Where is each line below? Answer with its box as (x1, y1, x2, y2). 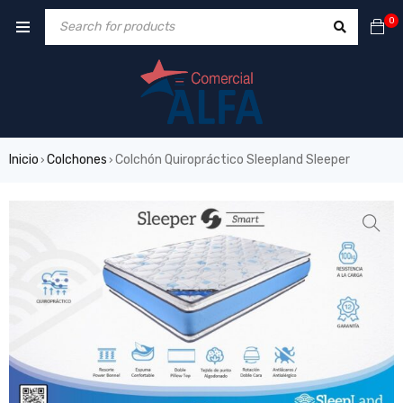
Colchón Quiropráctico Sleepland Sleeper (115, 152, 350, 168)
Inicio (9, 152, 39, 168)
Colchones (47, 152, 107, 168)
